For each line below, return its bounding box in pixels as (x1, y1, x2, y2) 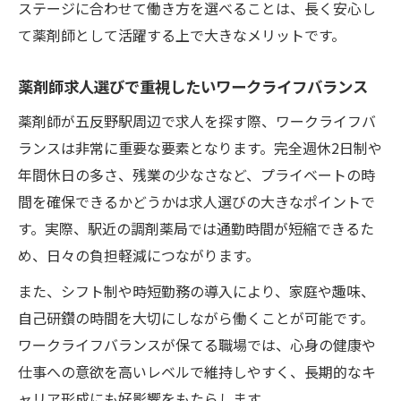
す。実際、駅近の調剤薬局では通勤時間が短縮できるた (18, 217, 374, 239)
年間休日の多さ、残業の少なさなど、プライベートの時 (18, 163, 375, 185)
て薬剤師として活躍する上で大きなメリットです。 (18, 23, 346, 46)
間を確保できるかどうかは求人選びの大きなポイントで (18, 190, 375, 212)
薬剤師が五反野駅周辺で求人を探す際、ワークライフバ (18, 109, 376, 132)
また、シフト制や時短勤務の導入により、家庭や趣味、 (18, 279, 375, 302)
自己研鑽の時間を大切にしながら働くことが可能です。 (18, 306, 374, 328)
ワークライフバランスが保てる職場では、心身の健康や (18, 333, 376, 355)
